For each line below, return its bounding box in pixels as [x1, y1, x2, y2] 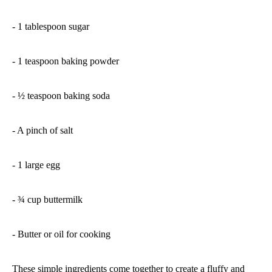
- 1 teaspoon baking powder [12, 55, 119, 66]
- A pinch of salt [12, 124, 73, 135]
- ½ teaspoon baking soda [12, 90, 110, 101]
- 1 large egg [12, 159, 60, 170]
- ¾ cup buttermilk [12, 194, 83, 205]
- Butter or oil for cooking [12, 228, 110, 239]
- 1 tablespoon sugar [12, 21, 89, 32]
